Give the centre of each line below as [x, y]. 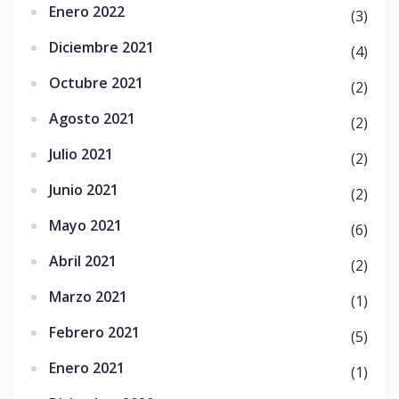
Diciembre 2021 [102, 48]
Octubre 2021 [96, 83]
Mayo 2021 [85, 226]
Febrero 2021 [94, 333]
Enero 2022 [87, 12]
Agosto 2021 [92, 119]
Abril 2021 [83, 261]
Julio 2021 [81, 155]
